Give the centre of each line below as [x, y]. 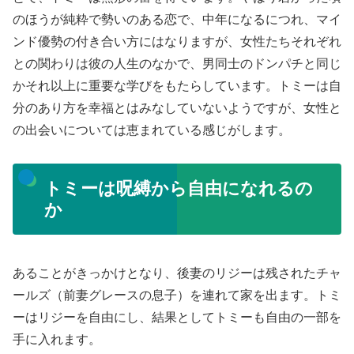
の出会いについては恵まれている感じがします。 [152, 130]
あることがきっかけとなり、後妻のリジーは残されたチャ [177, 273]
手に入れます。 [57, 340]
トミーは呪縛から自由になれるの [178, 188]
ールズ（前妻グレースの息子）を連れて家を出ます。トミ [177, 296]
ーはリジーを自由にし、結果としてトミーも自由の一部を [177, 318]
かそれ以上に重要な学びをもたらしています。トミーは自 [177, 85]
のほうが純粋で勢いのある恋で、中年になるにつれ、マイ [177, 19]
